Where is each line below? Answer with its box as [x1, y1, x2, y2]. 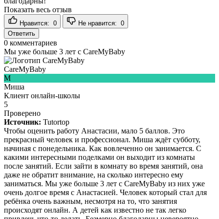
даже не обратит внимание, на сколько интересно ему [4, 170, 183, 179]
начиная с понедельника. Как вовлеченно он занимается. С [4, 144, 201, 153]
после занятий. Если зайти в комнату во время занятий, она [4, 161, 203, 170]
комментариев [8, 38, 57, 47]
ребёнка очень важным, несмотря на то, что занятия [4, 197, 177, 205]
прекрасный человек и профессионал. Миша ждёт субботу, [4, 135, 200, 144]
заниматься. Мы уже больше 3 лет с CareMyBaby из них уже [4, 179, 205, 188]
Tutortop [43, 117, 69, 126]
